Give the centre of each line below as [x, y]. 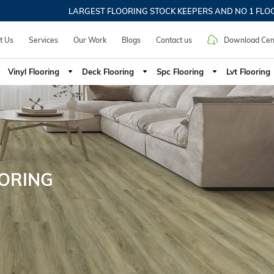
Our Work [90, 40]
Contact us [174, 40]
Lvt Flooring [248, 72]
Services [43, 40]
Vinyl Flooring [33, 72]
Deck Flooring [108, 72]
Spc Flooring [180, 72]
